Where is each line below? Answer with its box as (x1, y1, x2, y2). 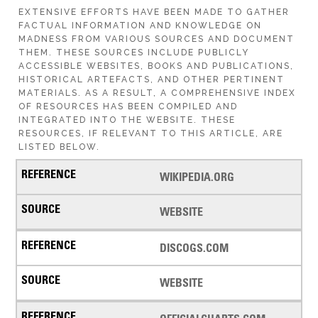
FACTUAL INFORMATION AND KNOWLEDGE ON (18, 20, 263, 31)
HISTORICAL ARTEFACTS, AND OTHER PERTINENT (18, 74, 285, 84)
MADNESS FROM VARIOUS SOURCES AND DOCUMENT (18, 33, 295, 44)
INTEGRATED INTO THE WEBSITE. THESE (18, 114, 236, 125)
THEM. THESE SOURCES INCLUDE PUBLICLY (18, 47, 250, 57)
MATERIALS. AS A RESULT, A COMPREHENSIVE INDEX (18, 87, 297, 98)
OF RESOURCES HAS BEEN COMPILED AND (18, 101, 238, 111)
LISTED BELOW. (18, 141, 101, 152)
